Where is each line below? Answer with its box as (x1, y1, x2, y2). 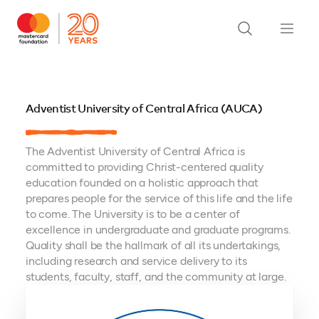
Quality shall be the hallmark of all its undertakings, (25, 239, 281, 252)
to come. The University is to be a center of (25, 207, 240, 221)
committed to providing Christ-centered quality (25, 160, 263, 174)
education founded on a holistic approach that (25, 176, 258, 189)
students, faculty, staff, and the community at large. (25, 270, 286, 283)
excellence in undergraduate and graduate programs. (25, 223, 291, 236)
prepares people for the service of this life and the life (25, 192, 293, 205)
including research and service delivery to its (25, 254, 247, 268)
